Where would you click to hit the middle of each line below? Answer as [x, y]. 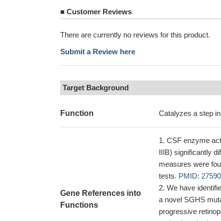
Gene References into [101, 193]
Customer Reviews [98, 12]
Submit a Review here [98, 52]
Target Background [96, 88]
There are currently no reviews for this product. [135, 35]
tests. [169, 176]
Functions [79, 205]
